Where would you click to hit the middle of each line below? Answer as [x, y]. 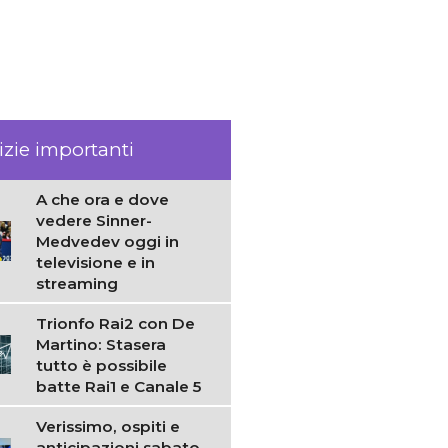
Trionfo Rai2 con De [116, 323]
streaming [77, 283]
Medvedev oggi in [108, 241]
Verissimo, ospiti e [108, 426]
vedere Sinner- [94, 220]
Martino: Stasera [101, 344]
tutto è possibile [102, 365]
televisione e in [96, 262]
